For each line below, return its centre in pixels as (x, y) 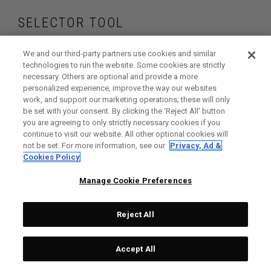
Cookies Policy (52, 157)
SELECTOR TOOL (71, 23)
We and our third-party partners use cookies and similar (120, 54)
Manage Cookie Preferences (135, 181)
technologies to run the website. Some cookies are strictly (124, 65)
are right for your (116, 93)
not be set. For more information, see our (95, 145)
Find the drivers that (132, 63)
